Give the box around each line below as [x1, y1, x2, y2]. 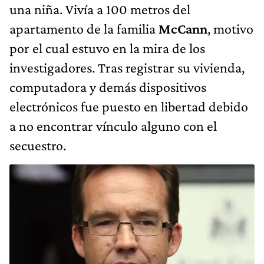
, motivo [207, 21, 253, 37]
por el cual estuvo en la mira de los [9, 40, 205, 56]
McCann [159, 21, 207, 37]
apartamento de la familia [9, 21, 159, 37]
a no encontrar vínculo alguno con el [9, 118, 217, 134]
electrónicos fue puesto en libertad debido [9, 98, 248, 114]
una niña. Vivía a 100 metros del [9, 1, 190, 17]
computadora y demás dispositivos [9, 79, 206, 95]
